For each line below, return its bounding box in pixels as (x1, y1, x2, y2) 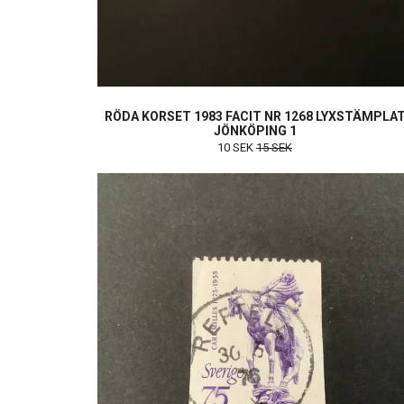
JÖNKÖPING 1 (213, 124, 297, 139)
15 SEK (256, 141, 292, 155)
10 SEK (217, 141, 256, 155)
